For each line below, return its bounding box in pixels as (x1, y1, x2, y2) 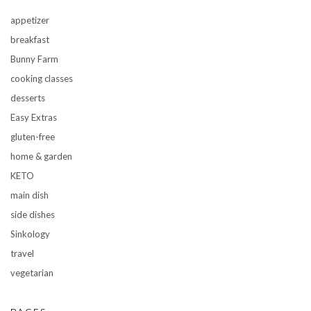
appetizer (10, 14, 49, 26)
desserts (10, 92, 45, 103)
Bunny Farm (10, 53, 58, 65)
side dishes (10, 208, 55, 220)
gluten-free (10, 131, 55, 142)
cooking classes (10, 72, 73, 84)
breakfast (10, 33, 49, 45)
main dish (10, 189, 49, 201)
